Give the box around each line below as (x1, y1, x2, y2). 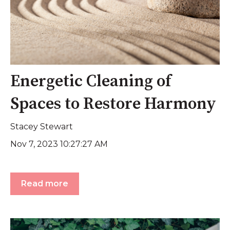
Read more (21, 179, 68, 189)
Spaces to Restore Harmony (10, 94, 216, 115)
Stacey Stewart (10, 122, 73, 132)
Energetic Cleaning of (10, 71, 171, 92)
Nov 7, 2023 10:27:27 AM (10, 139, 108, 149)
